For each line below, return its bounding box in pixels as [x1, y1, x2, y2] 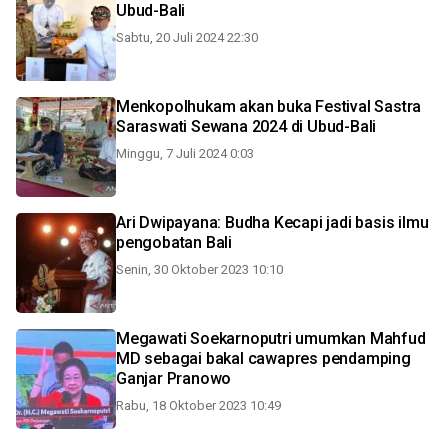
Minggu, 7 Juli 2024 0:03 [116, 146, 254, 161]
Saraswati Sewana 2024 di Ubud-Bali [116, 117, 377, 136]
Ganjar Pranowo [116, 369, 232, 388]
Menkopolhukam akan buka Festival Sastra [116, 97, 422, 116]
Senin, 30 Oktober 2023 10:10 [116, 262, 283, 277]
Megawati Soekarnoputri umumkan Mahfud [116, 329, 426, 348]
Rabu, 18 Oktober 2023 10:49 [116, 398, 281, 413]
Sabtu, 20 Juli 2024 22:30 [116, 30, 258, 45]
